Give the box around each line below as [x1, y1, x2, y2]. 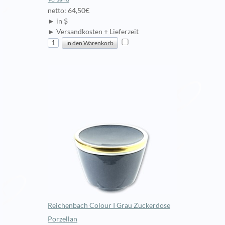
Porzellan [48, 215, 77, 223]
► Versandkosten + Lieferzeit [48, 28, 139, 36]
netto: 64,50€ [48, 7, 89, 15]
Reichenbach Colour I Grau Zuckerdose [48, 201, 170, 209]
